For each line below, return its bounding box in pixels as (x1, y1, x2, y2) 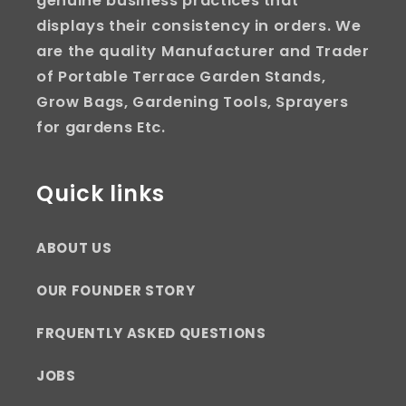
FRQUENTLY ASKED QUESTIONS (36, 323, 266, 343)
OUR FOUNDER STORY (36, 280, 196, 300)
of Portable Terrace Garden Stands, (36, 65, 326, 87)
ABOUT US (36, 237, 112, 257)
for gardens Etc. (36, 116, 166, 138)
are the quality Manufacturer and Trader (36, 40, 370, 62)
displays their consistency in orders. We (36, 14, 362, 36)
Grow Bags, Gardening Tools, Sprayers (36, 91, 349, 112)
